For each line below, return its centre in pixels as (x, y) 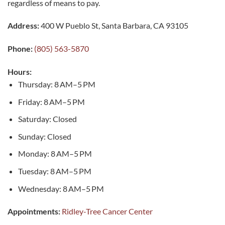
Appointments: (34, 211)
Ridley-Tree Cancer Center (107, 211)
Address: (23, 26)
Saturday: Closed (47, 119)
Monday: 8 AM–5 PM (55, 154)
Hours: (20, 72)
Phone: (20, 49)
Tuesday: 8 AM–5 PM (54, 171)
